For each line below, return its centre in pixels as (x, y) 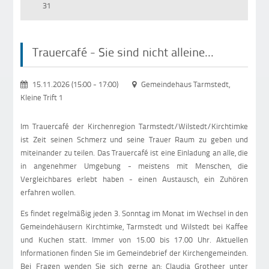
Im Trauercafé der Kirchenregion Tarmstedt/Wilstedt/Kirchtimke (134, 126)
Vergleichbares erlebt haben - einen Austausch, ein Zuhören (134, 179)
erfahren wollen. (48, 192)
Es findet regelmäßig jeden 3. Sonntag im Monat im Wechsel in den (134, 213)
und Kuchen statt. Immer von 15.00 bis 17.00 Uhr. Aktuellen (134, 239)
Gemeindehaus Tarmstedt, (185, 84)
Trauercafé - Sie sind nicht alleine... (123, 52)
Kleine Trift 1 (42, 97)
